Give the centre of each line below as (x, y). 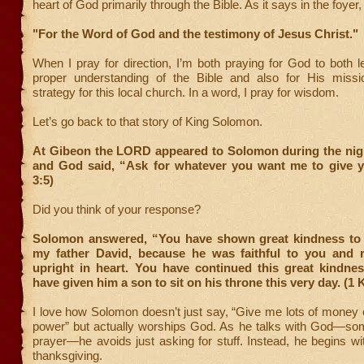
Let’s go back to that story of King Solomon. (147, 121)
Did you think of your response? (117, 209)
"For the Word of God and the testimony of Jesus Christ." (195, 34)
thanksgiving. (67, 355)
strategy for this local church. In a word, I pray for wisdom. (186, 92)
